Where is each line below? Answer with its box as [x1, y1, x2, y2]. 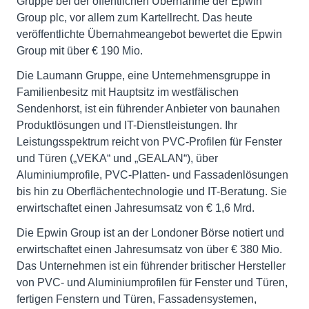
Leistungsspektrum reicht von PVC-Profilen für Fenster [17, 136, 282, 148]
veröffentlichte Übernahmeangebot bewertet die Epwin [17, 28, 282, 40]
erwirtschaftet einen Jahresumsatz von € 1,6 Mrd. [17, 202, 255, 214]
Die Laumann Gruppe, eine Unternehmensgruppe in [17, 70, 270, 81]
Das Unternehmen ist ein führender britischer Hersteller [17, 260, 286, 272]
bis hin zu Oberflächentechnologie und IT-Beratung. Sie [17, 186, 287, 197]
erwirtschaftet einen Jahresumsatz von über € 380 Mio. [17, 243, 282, 255]
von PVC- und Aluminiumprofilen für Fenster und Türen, [17, 277, 288, 288]
